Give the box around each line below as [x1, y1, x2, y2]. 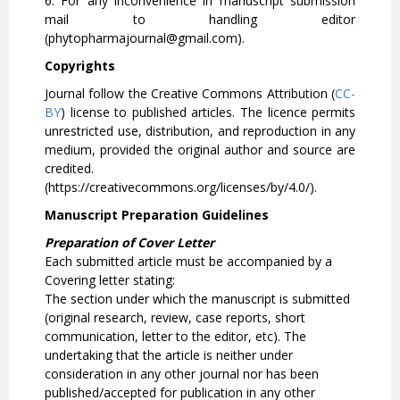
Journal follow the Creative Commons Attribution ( [45, 85, 336, 103]
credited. [45, 160, 94, 178]
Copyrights [45, 57, 115, 75]
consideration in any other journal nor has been [45, 365, 319, 383]
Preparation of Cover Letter [45, 234, 214, 252]
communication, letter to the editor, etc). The [45, 328, 306, 346]
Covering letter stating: [45, 271, 175, 289]
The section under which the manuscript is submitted [45, 290, 350, 308]
